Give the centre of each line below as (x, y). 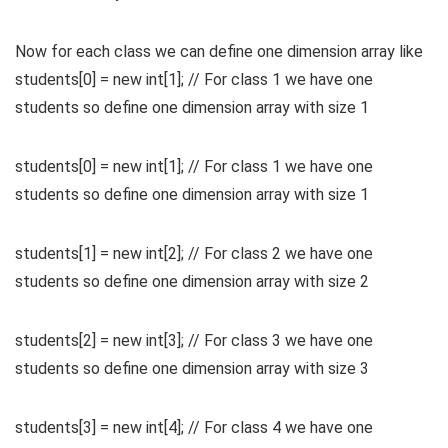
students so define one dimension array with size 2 (192, 282)
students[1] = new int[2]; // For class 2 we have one (194, 254)
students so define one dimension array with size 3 (192, 369)
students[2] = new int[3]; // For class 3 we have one (194, 341)
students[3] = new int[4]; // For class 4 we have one (194, 428)
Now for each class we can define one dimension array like (219, 52)
